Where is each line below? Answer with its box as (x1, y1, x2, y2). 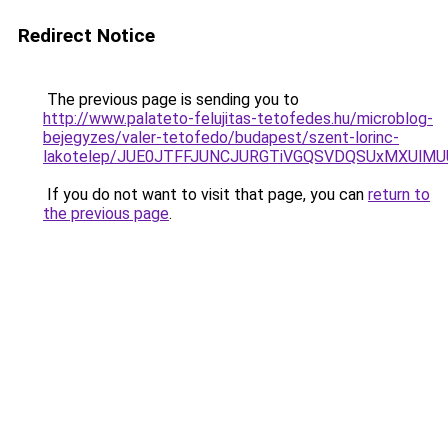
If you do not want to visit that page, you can (43, 185, 368, 204)
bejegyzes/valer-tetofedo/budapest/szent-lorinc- (43, 128, 399, 147)
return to (368, 185, 430, 204)
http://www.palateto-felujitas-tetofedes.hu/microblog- (43, 109, 433, 128)
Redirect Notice (18, 24, 155, 47)
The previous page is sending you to (43, 90, 299, 109)
